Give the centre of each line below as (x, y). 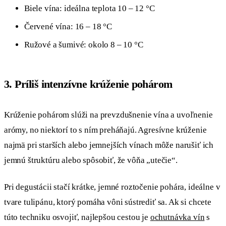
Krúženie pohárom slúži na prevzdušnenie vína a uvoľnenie (108, 115)
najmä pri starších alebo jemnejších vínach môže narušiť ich (109, 145)
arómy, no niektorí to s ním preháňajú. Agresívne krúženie (105, 130)
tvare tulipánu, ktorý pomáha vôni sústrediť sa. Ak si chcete (108, 202)
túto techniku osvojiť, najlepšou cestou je (77, 217)
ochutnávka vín (177, 217)
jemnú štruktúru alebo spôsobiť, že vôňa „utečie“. (91, 160)
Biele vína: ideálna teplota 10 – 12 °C (90, 9)
